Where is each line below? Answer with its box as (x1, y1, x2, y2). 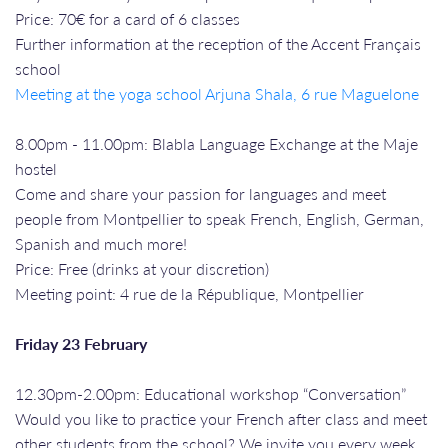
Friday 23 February (15, 331, 147, 355)
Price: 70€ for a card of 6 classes (15, 6, 240, 30)
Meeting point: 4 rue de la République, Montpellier (15, 281, 364, 305)
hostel (15, 156, 57, 180)
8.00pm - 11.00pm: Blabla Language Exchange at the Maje (15, 131, 418, 155)
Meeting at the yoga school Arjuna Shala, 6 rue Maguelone (15, 81, 419, 105)
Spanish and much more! (15, 231, 187, 255)
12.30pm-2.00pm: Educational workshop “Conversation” (15, 381, 406, 405)
